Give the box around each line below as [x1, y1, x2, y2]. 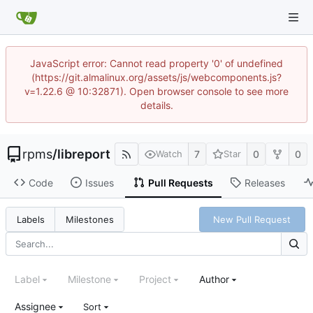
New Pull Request [213, 213, 291, 225]
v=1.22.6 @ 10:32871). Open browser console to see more [24, 85, 289, 97]
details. [140, 99, 173, 111]
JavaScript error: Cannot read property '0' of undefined [30, 57, 283, 69]
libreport [57, 146, 110, 161]
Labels [16, 214, 45, 226]
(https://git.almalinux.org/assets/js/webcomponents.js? [31, 71, 282, 83]
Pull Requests [147, 176, 213, 189]
